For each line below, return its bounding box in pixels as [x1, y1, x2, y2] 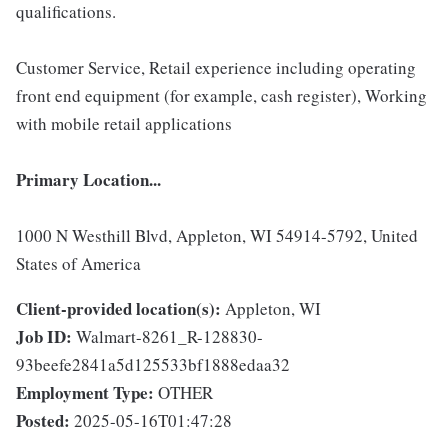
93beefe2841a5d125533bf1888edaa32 [16, 353, 290, 377]
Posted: [16, 408, 70, 434]
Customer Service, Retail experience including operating [16, 56, 416, 80]
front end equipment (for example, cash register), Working [16, 84, 427, 108]
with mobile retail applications [16, 112, 232, 136]
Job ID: [16, 324, 72, 350]
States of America [16, 252, 141, 276]
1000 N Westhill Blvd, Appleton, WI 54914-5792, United [16, 224, 418, 248]
